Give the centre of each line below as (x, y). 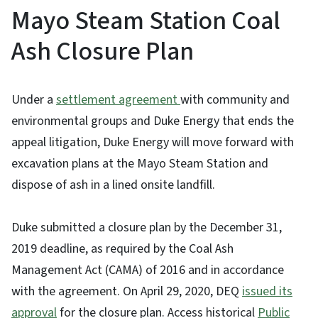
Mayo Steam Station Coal (146, 21)
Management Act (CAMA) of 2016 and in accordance (148, 270)
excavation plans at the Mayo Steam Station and (140, 164)
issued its (267, 292)
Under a (34, 100)
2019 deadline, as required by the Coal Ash (122, 249)
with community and (235, 100)
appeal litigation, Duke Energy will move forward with (153, 143)
